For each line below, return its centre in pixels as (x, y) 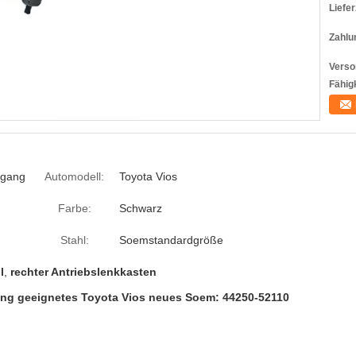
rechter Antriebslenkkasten (83, 272)
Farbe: (74, 208)
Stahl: (74, 240)
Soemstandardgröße (171, 240)
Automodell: (74, 176)
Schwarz (141, 208)
